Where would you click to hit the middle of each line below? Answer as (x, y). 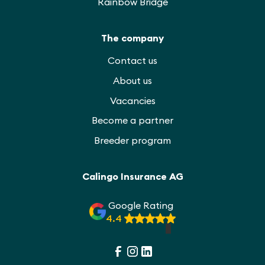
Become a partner (132, 120)
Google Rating (141, 205)
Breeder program (132, 140)
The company (132, 38)
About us (132, 81)
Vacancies (132, 100)
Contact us (132, 61)
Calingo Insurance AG (132, 176)
